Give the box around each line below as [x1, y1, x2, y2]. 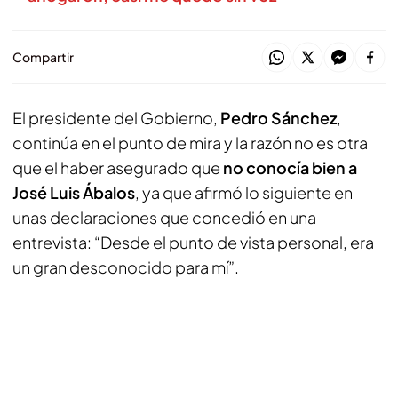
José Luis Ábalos [12, 182, 135, 203]
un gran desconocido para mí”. [12, 257, 239, 277]
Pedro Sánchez [220, 107, 337, 128]
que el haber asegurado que [12, 157, 223, 178]
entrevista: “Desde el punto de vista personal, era [12, 232, 374, 252]
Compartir [12, 49, 74, 65]
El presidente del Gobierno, [12, 107, 220, 128]
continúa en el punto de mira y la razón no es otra [12, 132, 368, 153]
